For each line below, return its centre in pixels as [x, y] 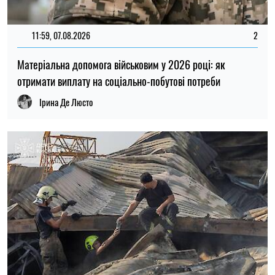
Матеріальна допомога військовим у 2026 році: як [121, 64]
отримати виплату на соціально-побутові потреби [119, 81]
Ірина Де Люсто [66, 102]
